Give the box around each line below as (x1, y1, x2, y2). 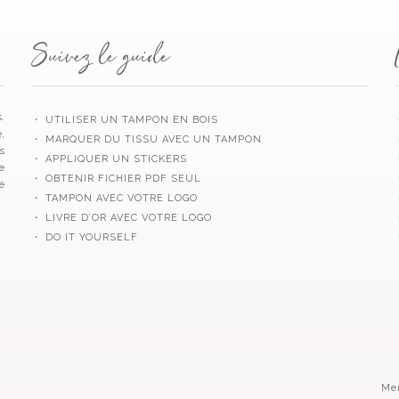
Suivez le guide (31, 48, 169, 70)
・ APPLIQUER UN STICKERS (31, 152, 187, 165)
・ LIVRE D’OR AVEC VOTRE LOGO (31, 211, 212, 224)
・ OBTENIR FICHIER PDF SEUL (31, 172, 201, 184)
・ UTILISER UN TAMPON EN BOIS (31, 113, 218, 126)
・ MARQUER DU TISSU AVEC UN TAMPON (31, 133, 262, 145)
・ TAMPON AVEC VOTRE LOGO (31, 191, 198, 204)
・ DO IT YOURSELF (31, 231, 138, 243)
